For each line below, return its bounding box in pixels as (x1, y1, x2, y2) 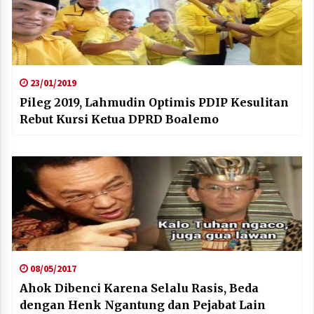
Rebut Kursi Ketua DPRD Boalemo (20, 112, 219, 127)
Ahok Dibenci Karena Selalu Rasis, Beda (20, 281, 259, 296)
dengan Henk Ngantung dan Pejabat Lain (20, 298, 266, 313)
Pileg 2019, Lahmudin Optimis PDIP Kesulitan (20, 95, 289, 110)
